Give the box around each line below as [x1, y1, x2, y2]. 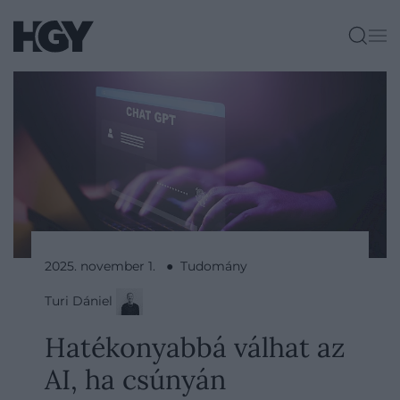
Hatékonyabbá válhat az [45, 329, 346, 364]
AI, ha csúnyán [45, 362, 226, 396]
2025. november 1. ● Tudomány [45, 258, 247, 274]
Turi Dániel [45, 292, 116, 309]
